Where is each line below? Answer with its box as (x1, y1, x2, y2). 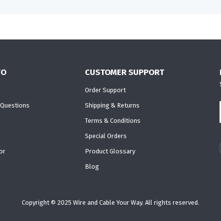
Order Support (84, 86, 126, 94)
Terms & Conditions (84, 117, 141, 125)
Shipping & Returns (84, 102, 140, 110)
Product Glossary (84, 147, 135, 155)
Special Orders (84, 132, 127, 140)
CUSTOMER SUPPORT (84, 67, 164, 77)
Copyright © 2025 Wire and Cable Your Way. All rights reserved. (22, 199, 199, 207)
